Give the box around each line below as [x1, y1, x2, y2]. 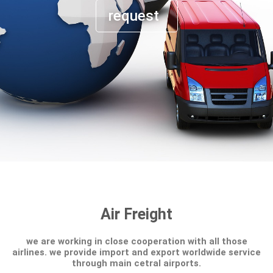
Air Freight [101, 205, 172, 223]
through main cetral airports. [72, 258, 201, 269]
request [108, 7, 159, 24]
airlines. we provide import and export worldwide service [12, 247, 261, 258]
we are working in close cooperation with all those [26, 236, 247, 247]
